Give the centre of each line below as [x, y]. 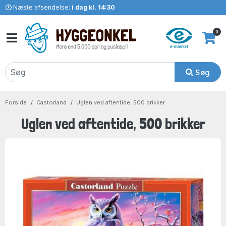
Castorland [51, 102]
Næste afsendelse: [41, 7]
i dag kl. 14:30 [93, 7]
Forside [16, 102]
